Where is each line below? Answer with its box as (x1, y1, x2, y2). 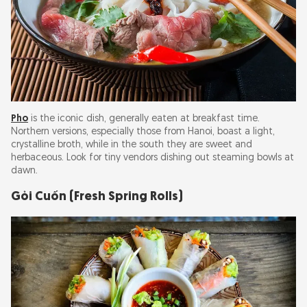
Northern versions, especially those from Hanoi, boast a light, (11, 127, 275, 138)
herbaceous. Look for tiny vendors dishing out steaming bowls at (11, 153, 294, 164)
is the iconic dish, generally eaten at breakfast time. (28, 114, 260, 125)
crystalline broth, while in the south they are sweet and (11, 140, 252, 151)
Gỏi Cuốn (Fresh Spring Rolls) (11, 191, 183, 204)
